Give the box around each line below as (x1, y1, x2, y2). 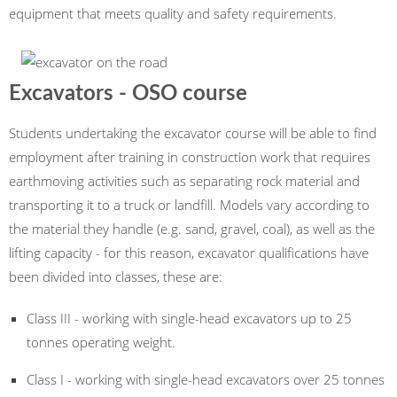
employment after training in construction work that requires (9, 148, 370, 166)
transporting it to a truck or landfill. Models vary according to (9, 196, 370, 214)
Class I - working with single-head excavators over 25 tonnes (27, 370, 385, 388)
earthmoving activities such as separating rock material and (9, 172, 360, 190)
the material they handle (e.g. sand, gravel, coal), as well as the (9, 220, 375, 237)
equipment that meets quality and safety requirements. (9, 4, 340, 22)
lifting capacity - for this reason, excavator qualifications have (9, 244, 369, 261)
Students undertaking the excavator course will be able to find (9, 124, 377, 142)
